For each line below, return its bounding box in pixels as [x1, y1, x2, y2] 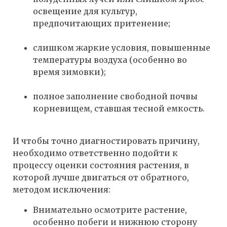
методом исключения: [13, 184, 110, 195]
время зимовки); [33, 67, 106, 78]
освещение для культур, [33, 6, 137, 17]
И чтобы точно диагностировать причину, [13, 136, 200, 146]
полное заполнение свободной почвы [33, 91, 198, 102]
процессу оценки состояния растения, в [13, 160, 189, 171]
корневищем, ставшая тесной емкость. [33, 103, 205, 114]
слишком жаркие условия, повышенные [33, 43, 210, 53]
